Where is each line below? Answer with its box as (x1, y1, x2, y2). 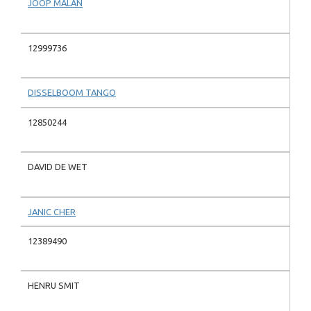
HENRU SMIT (28, 280, 80, 291)
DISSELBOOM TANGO (28, 87, 116, 98)
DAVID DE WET (28, 162, 87, 172)
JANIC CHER (28, 206, 76, 217)
